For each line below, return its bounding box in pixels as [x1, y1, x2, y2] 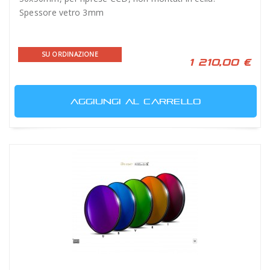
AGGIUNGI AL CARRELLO [70, 96, 201, 106]
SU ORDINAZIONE [41, 50, 98, 58]
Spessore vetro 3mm [19, 7, 104, 18]
